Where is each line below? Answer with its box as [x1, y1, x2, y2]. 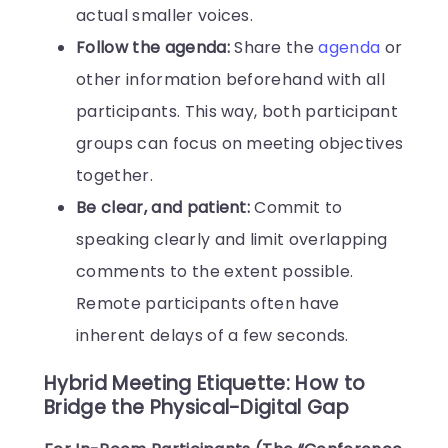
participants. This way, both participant [76, 100, 398, 124]
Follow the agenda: [76, 36, 235, 60]
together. [76, 164, 153, 188]
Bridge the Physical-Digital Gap [44, 394, 350, 422]
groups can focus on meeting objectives [76, 132, 404, 156]
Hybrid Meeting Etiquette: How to [44, 370, 366, 398]
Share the [234, 36, 319, 60]
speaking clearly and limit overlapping [76, 228, 388, 252]
